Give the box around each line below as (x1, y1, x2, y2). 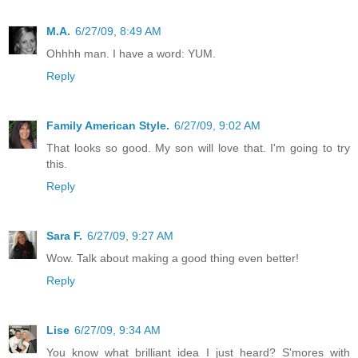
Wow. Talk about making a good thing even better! (46, 251, 299, 265)
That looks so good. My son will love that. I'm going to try (46, 141, 350, 154)
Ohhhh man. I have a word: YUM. (46, 46, 216, 60)
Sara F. (46, 229, 82, 242)
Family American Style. (46, 118, 169, 132)
